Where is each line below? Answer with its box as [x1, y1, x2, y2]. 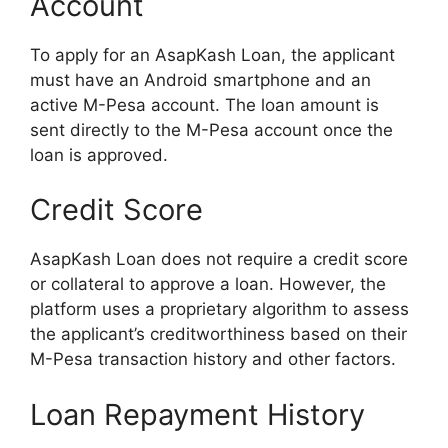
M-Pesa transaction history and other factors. [30, 349, 396, 369]
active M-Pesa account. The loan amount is [30, 94, 379, 115]
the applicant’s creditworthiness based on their [30, 324, 407, 344]
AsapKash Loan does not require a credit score [30, 249, 408, 269]
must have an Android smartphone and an [30, 69, 371, 90]
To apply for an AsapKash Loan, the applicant [30, 44, 395, 65]
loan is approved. [30, 144, 168, 165]
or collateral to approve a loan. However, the [30, 274, 386, 294]
